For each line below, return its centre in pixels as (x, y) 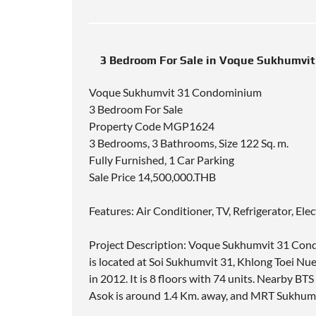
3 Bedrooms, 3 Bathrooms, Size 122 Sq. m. (189, 143)
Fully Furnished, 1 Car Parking (162, 160)
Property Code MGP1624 (152, 126)
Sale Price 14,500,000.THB (152, 177)
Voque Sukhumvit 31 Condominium (175, 92)
